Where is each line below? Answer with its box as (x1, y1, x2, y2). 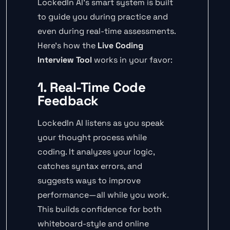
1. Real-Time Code (37, 79, 146, 97)
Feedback (37, 92, 99, 110)
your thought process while (37, 132, 147, 143)
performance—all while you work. (37, 189, 168, 201)
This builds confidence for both (37, 204, 162, 215)
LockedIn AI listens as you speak (37, 118, 164, 129)
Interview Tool (37, 54, 92, 66)
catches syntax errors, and (37, 161, 142, 172)
